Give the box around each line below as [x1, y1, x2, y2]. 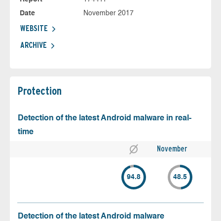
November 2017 [83, 10, 134, 17]
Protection [18, 84, 62, 98]
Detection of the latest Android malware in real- [18, 114, 191, 123]
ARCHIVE [20, 40, 47, 50]
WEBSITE [20, 24, 48, 34]
